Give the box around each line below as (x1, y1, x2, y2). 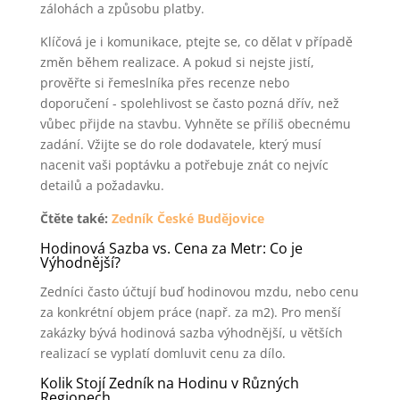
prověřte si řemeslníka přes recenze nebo (39, 74, 289, 91)
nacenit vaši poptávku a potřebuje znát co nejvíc (39, 156, 329, 173)
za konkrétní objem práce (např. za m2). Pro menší (39, 304, 341, 321)
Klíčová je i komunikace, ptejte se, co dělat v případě (39, 33, 353, 50)
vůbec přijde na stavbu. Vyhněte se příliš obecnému (39, 115, 351, 132)
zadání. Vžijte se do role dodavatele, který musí (39, 136, 321, 153)
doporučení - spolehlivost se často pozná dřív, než (39, 95, 339, 112)
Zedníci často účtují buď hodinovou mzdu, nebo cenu (39, 283, 359, 300)
